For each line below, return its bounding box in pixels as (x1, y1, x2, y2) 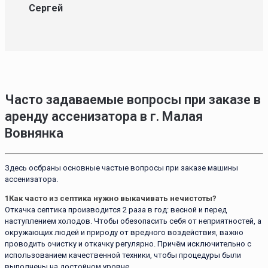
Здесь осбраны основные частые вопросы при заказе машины (5, 163, 238, 172)
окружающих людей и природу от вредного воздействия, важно (5, 227, 243, 237)
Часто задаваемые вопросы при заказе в (5, 92, 261, 108)
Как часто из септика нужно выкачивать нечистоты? (9, 193, 217, 203)
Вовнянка (5, 126, 63, 141)
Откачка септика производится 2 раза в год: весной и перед (5, 205, 227, 214)
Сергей (29, 2, 63, 14)
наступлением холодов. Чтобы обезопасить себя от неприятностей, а (5, 216, 261, 226)
